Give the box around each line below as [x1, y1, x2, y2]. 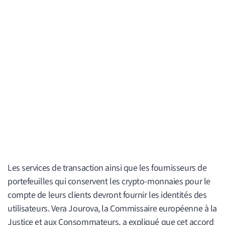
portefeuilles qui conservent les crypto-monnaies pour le [8, 175, 210, 188]
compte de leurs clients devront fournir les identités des [8, 189, 207, 202]
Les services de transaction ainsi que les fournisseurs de [8, 162, 207, 175]
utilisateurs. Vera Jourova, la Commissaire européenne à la [8, 202, 217, 215]
